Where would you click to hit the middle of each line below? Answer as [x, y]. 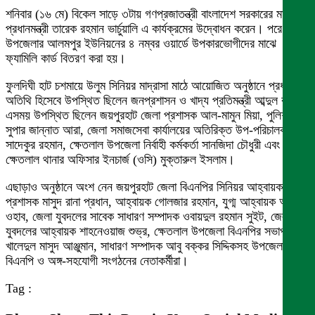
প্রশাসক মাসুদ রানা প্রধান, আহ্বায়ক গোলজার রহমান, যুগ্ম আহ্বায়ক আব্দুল [154, 202]
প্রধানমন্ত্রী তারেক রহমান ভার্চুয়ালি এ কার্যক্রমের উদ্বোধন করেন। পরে [144, 29]
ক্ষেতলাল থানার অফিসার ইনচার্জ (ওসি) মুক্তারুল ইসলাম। [120, 160]
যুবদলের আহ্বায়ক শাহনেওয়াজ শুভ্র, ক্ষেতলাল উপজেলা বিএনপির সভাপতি [150, 231]
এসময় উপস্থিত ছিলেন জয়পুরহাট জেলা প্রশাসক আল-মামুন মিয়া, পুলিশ [147, 115]
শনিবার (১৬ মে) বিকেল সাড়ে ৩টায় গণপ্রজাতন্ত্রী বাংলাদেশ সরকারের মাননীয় [154, 14]
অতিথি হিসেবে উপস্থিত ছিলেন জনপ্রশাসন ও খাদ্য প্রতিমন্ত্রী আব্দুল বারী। [155, 101]
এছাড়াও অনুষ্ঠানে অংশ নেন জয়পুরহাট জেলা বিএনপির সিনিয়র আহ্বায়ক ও [149, 187]
